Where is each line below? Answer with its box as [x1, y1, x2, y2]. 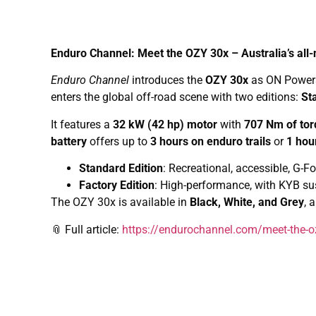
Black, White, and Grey [190, 195, 304, 209]
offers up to [87, 134, 150, 148]
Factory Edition [79, 178, 154, 193]
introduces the [129, 73, 205, 87]
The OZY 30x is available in [51, 195, 190, 209]
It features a [51, 117, 113, 131]
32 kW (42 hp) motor [113, 117, 217, 131]
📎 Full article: [51, 222, 122, 236]
